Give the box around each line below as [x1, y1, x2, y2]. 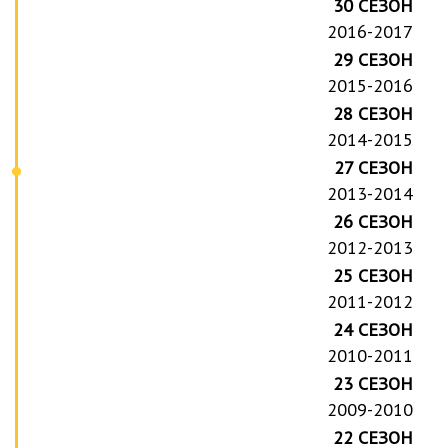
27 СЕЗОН [334, 155, 414, 179]
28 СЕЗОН [333, 101, 414, 125]
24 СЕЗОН [333, 317, 414, 341]
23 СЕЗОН [333, 371, 414, 395]
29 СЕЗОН [333, 47, 414, 71]
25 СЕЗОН [333, 263, 414, 287]
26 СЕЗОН [333, 209, 414, 233]
